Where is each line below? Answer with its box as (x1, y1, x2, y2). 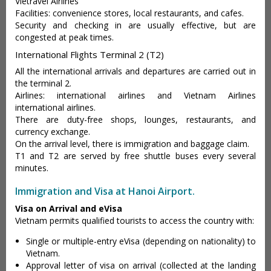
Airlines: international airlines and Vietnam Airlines (15, 90, 256, 102)
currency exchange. (15, 126, 90, 138)
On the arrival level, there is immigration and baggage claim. (15, 138, 249, 150)
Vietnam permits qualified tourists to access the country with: (15, 215, 254, 227)
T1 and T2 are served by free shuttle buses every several (15, 150, 256, 162)
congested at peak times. (15, 31, 114, 44)
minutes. (15, 162, 48, 174)
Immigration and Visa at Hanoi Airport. (15, 184, 195, 198)
